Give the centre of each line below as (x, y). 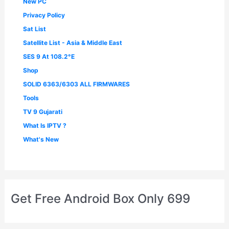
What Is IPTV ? (45, 126)
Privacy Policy (44, 15)
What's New (41, 140)
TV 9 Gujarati (43, 112)
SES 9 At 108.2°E (49, 57)
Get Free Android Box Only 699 (101, 199)
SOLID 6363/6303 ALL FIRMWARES (77, 84)
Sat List (35, 29)
